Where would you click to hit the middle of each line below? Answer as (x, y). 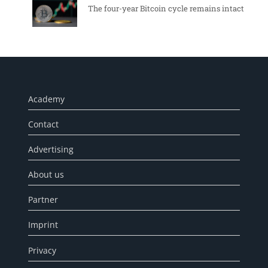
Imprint (43, 225)
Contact (43, 124)
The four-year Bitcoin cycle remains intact (166, 9)
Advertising (51, 149)
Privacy (42, 250)
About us (46, 175)
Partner (43, 200)
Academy (46, 99)
